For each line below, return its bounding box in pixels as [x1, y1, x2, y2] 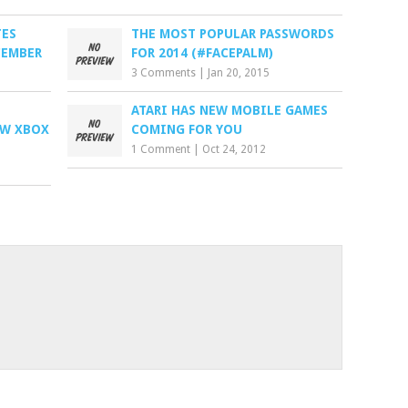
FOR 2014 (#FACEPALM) [131, 46, 274, 60]
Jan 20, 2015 [208, 66, 270, 79]
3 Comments [131, 66, 197, 79]
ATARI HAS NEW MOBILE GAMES [131, 103, 329, 117]
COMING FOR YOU [131, 122, 243, 137]
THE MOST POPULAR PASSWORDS [131, 26, 335, 41]
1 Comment [131, 143, 191, 156]
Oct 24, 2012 [202, 143, 267, 156]
